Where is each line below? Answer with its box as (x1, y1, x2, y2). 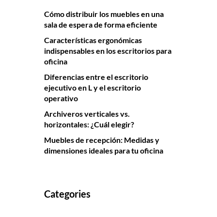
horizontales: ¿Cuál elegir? (44, 119, 134, 129)
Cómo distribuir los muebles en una (44, 9, 164, 18)
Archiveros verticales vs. (44, 108, 130, 118)
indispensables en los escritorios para (44, 46, 171, 55)
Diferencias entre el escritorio (44, 72, 148, 81)
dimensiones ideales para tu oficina (44, 145, 163, 155)
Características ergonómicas (44, 35, 142, 45)
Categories (44, 187, 91, 200)
